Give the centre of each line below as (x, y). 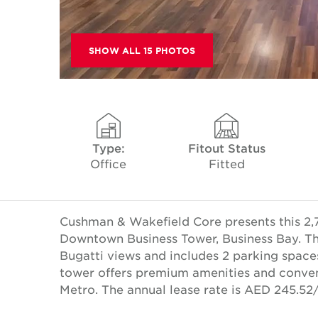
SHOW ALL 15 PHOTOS (142, 51)
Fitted (226, 163)
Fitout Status (226, 148)
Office (109, 163)
